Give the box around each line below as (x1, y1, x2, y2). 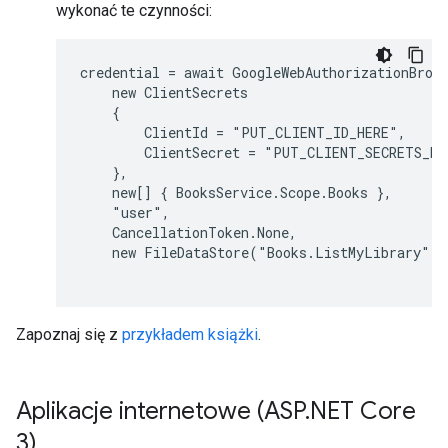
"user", (80, 203, 170, 222)
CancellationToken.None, (80, 223, 297, 242)
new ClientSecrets (80, 83, 248, 102)
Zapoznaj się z (16, 325, 122, 344)
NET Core (310, 396, 416, 426)
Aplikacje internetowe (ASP (16, 396, 305, 426)
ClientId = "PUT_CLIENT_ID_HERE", (80, 123, 406, 142)
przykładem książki (122, 325, 258, 344)
